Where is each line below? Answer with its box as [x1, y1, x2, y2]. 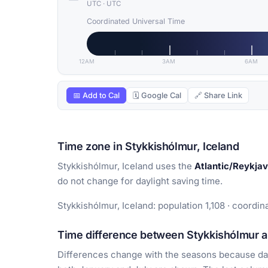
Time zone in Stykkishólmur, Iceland [57, 140, 239, 153]
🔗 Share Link [194, 91, 242, 100]
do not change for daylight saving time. [57, 175, 223, 187]
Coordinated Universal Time [87, 17, 185, 26]
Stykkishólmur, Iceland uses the [57, 160, 194, 172]
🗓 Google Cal [133, 91, 181, 100]
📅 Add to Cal [73, 91, 120, 100]
